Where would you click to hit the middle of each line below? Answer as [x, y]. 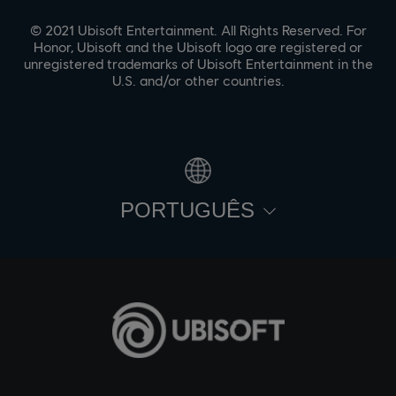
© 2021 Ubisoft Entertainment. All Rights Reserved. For [198, 30]
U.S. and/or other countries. [198, 80]
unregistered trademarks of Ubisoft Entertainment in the [198, 64]
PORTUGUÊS [187, 210]
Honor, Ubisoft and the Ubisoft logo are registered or [198, 47]
